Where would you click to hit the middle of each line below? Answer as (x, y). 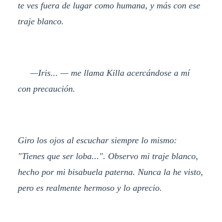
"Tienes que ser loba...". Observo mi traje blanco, (108, 156)
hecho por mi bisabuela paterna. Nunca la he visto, (110, 172)
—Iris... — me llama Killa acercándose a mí (104, 73)
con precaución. (46, 89)
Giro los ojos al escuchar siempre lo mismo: (97, 140)
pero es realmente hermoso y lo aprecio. (90, 188)
